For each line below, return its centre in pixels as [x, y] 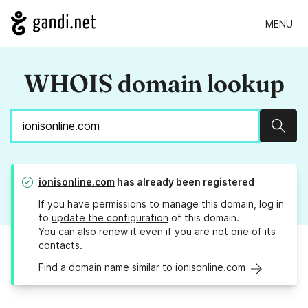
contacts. [60, 245]
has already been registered [185, 182]
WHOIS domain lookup [154, 84]
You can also [69, 232]
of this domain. [204, 218]
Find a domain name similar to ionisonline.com [142, 267]
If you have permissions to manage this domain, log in [161, 204]
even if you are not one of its [206, 232]
